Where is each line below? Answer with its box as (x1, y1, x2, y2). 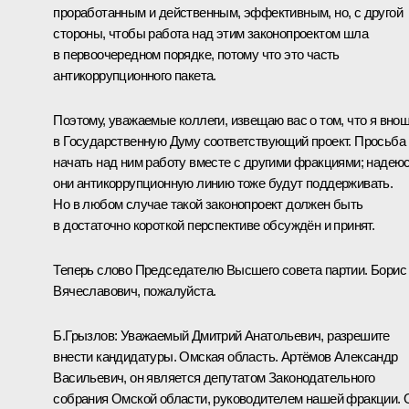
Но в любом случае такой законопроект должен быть (53, 195, 363, 212)
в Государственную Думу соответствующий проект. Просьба (53, 132, 405, 149)
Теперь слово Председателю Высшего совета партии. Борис (53, 261, 406, 278)
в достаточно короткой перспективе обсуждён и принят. (53, 216, 375, 233)
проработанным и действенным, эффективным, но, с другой (53, 4, 403, 20)
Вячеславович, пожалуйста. (53, 282, 216, 299)
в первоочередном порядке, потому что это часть (53, 46, 340, 62)
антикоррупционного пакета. (53, 67, 216, 83)
